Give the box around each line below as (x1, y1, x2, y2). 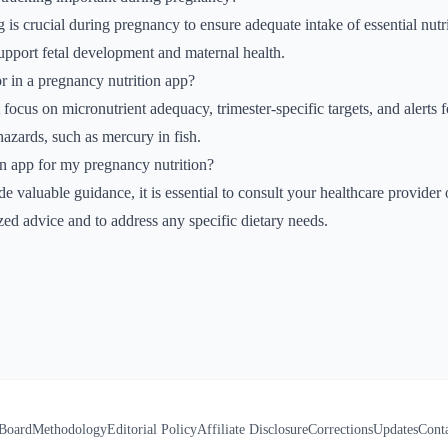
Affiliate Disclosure (197, 422, 308, 437)
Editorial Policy (107, 422, 197, 437)
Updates (373, 422, 418, 437)
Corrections (308, 422, 373, 437)
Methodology (32, 422, 107, 437)
